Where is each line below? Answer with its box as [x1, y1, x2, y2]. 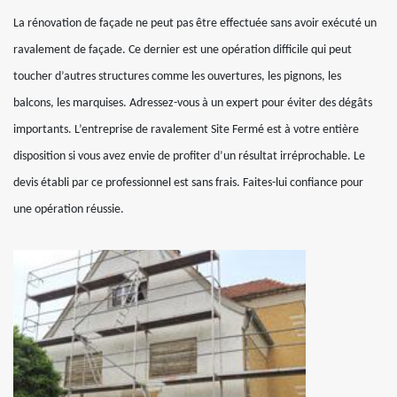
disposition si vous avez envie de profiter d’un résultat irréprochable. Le [13, 149, 365, 163]
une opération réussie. [13, 202, 124, 216]
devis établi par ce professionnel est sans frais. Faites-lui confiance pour [13, 175, 363, 190]
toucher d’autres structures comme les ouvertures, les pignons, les [13, 69, 341, 83]
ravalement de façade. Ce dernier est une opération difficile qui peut [13, 43, 352, 57]
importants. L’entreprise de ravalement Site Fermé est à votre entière [13, 122, 359, 136]
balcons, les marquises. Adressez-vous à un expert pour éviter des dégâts [13, 96, 372, 110]
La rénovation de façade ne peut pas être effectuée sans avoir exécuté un [13, 16, 377, 30]
